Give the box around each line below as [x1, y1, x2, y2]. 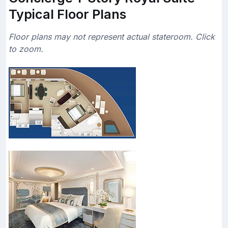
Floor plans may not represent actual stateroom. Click [9, 31, 215, 42]
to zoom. [9, 43, 43, 54]
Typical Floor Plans [9, 6, 126, 22]
